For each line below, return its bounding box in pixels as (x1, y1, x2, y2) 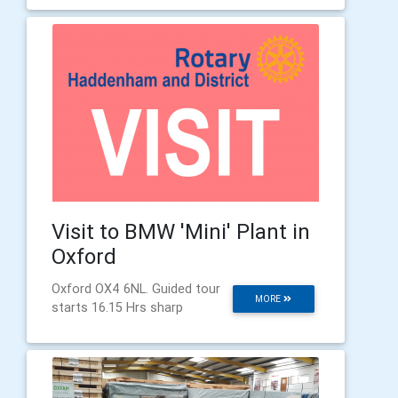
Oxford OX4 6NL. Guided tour (52, 281, 220, 298)
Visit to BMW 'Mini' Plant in (52, 219, 310, 245)
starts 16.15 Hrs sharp (52, 299, 183, 316)
